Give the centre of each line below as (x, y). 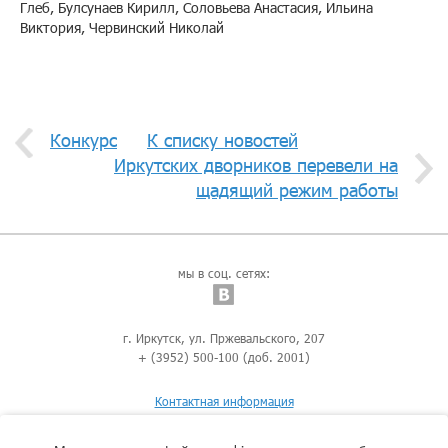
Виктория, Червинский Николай (122, 28)
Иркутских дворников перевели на (256, 165)
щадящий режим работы (297, 190)
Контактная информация (224, 401)
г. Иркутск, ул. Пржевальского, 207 (224, 338)
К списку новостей (222, 140)
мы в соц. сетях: (224, 273)
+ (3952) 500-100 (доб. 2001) (224, 357)
